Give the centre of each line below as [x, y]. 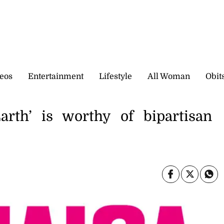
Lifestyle [115, 76]
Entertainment [56, 76]
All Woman [169, 76]
